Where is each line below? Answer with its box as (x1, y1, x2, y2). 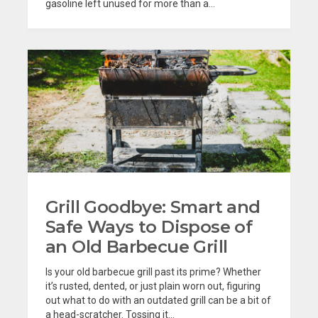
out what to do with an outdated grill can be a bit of (45, 294, 271, 306)
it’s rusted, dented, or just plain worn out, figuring (45, 280, 261, 292)
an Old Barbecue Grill (45, 236, 228, 257)
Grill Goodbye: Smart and (45, 196, 261, 217)
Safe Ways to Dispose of (45, 216, 253, 237)
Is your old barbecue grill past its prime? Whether (45, 265, 261, 278)
